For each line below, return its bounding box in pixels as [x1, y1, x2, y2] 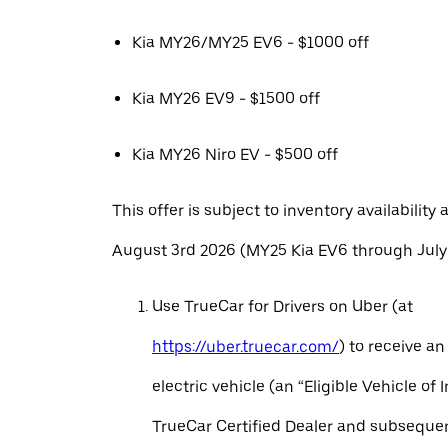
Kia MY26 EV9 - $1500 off [132, 89, 320, 108]
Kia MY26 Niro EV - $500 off [132, 145, 338, 164]
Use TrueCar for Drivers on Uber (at [152, 297, 413, 316]
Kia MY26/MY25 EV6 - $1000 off [132, 33, 369, 52]
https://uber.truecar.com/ [152, 337, 339, 356]
